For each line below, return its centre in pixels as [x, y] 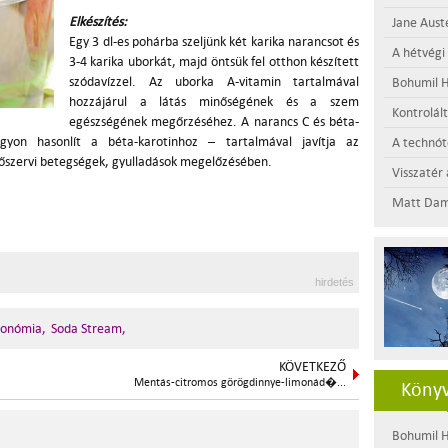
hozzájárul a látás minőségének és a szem [214, 101]
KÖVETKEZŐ [312, 366]
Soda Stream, [88, 328]
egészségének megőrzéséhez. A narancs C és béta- [214, 121]
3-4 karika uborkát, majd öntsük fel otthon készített [214, 61]
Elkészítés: [98, 21]
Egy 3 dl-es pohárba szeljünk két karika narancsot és [214, 41]
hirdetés [334, 282]
